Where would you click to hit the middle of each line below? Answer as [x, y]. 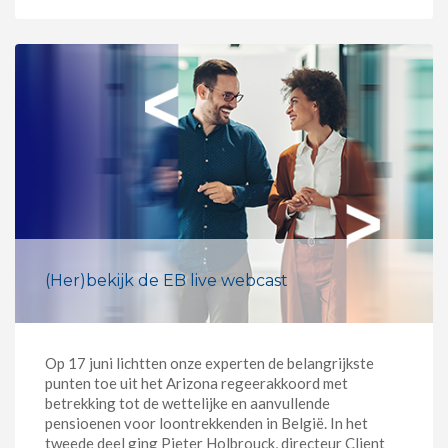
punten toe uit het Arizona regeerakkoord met [196, 382]
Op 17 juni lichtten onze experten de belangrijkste [209, 362]
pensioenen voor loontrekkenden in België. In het [206, 422]
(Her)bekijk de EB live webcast [166, 280]
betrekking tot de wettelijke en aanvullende [187, 402]
